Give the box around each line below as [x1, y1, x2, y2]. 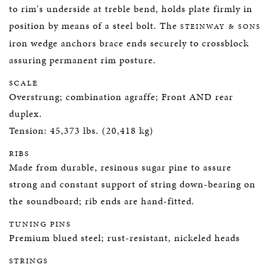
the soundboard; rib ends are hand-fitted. [9, 194, 195, 208]
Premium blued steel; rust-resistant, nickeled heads [9, 231, 240, 245]
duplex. [9, 107, 42, 121]
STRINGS [9, 256, 48, 266]
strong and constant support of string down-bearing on [9, 177, 256, 191]
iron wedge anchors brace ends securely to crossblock [9, 36, 249, 50]
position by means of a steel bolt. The [9, 19, 180, 33]
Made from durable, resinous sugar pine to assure [9, 160, 231, 174]
